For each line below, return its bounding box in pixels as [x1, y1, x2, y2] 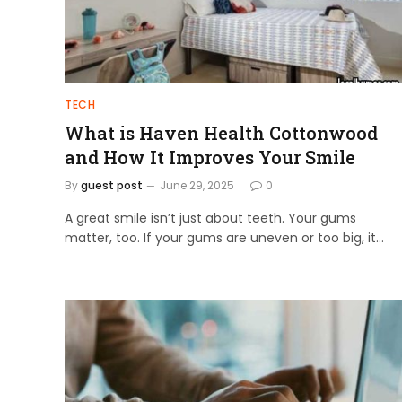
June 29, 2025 [160, 178, 234, 193]
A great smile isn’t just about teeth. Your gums [65, 209, 356, 227]
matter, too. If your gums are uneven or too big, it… [65, 229, 384, 247]
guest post [81, 178, 143, 193]
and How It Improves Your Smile [65, 145, 355, 169]
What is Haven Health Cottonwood [65, 121, 378, 144]
